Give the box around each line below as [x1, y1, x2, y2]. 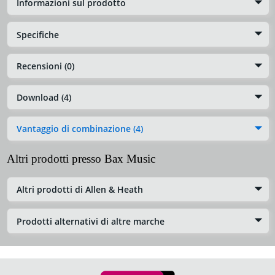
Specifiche [17, 28, 59, 41]
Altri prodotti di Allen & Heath [17, 184, 143, 196]
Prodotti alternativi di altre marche [17, 215, 165, 227]
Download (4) [17, 91, 71, 103]
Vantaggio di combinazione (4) [17, 123, 143, 135]
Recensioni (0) [17, 60, 74, 72]
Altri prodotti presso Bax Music [7, 152, 155, 166]
